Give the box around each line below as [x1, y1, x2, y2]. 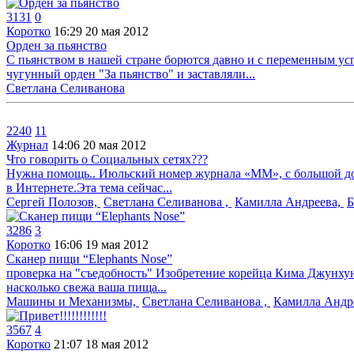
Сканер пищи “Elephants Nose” [6, 252, 172, 265]
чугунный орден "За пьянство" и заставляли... [6, 67, 255, 81]
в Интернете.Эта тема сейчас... [6, 181, 172, 194]
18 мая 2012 [85, 337, 149, 351]
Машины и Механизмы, [6, 295, 139, 308]
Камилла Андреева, [235, 195, 344, 209]
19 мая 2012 [85, 238, 149, 251]
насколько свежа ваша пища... [6, 281, 167, 294]
